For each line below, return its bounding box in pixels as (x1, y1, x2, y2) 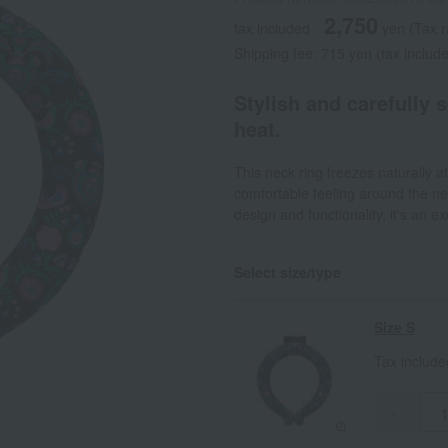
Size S (374, 317, 415, 337)
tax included (234, 18, 310, 38)
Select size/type (234, 262, 341, 282)
